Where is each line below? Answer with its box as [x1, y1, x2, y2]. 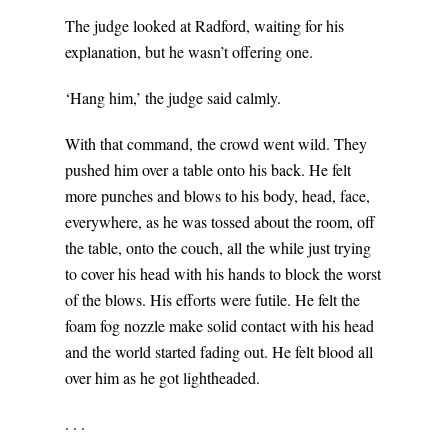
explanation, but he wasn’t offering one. [65, 41, 313, 63]
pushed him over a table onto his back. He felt [65, 159, 351, 181]
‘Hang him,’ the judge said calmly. [65, 87, 281, 109]
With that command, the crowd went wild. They [65, 133, 367, 155]
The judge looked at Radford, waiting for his [65, 15, 344, 37]
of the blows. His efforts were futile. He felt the [65, 289, 360, 311]
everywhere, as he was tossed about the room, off [65, 211, 375, 233]
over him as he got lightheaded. [65, 367, 260, 389]
